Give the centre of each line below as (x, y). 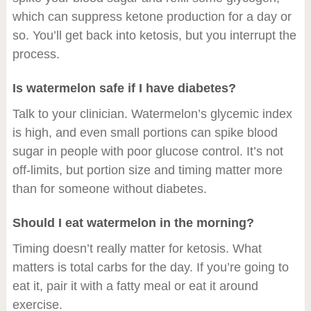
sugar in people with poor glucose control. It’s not (148, 151)
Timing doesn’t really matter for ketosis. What (137, 248)
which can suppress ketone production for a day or (152, 16)
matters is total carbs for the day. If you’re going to (150, 267)
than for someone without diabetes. (109, 188)
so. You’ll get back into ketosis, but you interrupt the (154, 35)
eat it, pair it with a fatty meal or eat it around (135, 286)
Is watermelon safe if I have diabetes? (124, 88)
